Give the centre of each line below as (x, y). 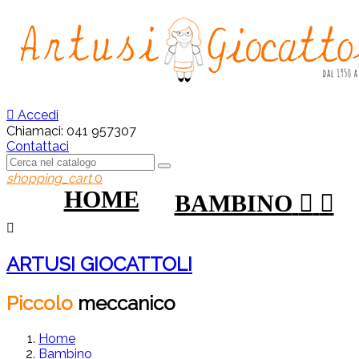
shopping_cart (49, 178)
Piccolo (40, 303)
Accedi (38, 115)
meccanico (127, 303)
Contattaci (38, 146)
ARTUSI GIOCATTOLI (99, 264)
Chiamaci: (36, 131)
